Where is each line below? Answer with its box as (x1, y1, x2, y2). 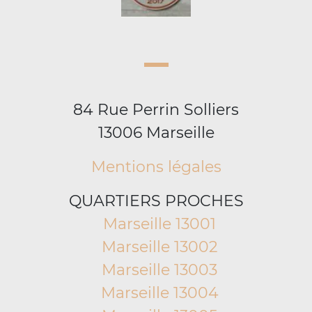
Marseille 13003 (102, 260, 217, 279)
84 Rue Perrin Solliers (73, 100, 239, 119)
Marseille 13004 (100, 283, 219, 302)
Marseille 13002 (101, 237, 218, 256)
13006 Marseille (97, 123, 214, 142)
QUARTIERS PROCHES (68, 192, 244, 210)
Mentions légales (91, 157, 221, 176)
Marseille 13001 (103, 214, 216, 233)
